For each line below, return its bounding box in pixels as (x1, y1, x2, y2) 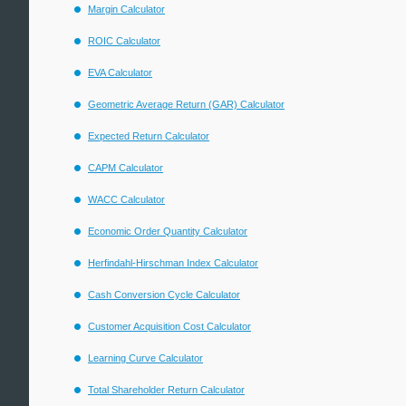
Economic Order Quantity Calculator (88, 226, 247, 237)
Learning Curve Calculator (88, 353, 203, 363)
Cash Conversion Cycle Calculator (88, 289, 240, 300)
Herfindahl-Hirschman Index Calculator (88, 257, 258, 268)
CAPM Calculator (88, 162, 163, 173)
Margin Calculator (88, 4, 165, 14)
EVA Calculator (88, 67, 152, 78)
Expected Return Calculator (88, 130, 209, 141)
